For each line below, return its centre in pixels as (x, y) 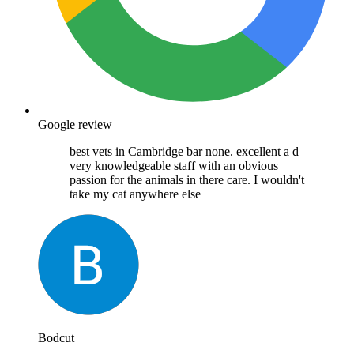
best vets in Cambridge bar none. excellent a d (184, 151)
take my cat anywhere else (135, 194)
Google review (75, 124)
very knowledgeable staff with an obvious (174, 165)
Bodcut (56, 337)
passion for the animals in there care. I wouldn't (187, 179)
